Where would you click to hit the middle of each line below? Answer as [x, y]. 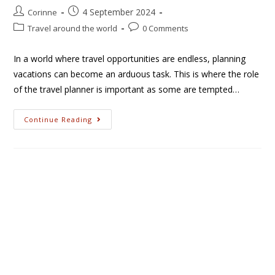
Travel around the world [73, 28]
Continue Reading [58, 119]
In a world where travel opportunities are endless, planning [130, 58]
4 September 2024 [119, 12]
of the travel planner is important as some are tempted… [127, 89]
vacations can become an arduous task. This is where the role [137, 74]
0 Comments [166, 28]
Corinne [43, 12]
